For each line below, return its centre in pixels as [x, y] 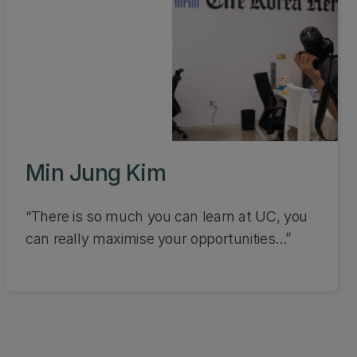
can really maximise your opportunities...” [158, 239]
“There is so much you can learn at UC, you [167, 216]
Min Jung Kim [96, 173]
